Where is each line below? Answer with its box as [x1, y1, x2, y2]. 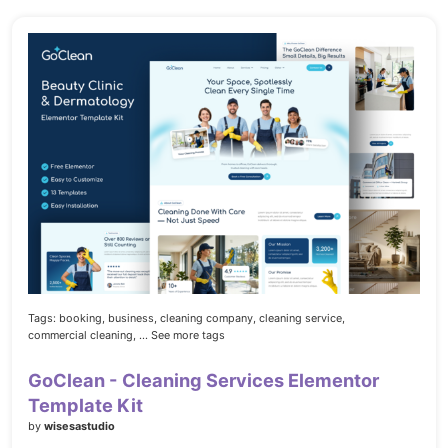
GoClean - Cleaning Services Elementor [28, 369, 379, 392]
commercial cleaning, [28, 328, 136, 343]
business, [108, 311, 157, 326]
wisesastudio [44, 419, 115, 434]
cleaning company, [160, 311, 256, 326]
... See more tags [139, 328, 225, 343]
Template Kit [28, 394, 143, 417]
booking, [59, 311, 105, 326]
